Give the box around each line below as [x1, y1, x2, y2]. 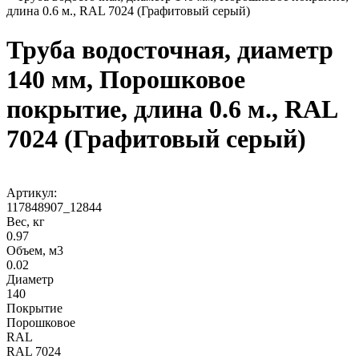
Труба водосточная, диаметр [6, 35, 333, 65]
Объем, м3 [6, 243, 63, 257]
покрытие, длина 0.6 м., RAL [6, 95, 337, 124]
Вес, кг [6, 214, 45, 228]
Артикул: [6, 185, 57, 200]
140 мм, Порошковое [6, 65, 245, 95]
